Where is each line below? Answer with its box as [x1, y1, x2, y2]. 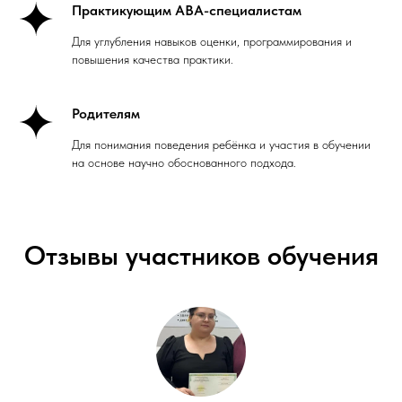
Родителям [72, 104, 140, 122]
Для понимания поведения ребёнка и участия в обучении [72, 136, 371, 152]
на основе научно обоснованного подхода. [72, 154, 296, 170]
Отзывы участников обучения [23, 238, 379, 271]
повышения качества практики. [72, 51, 233, 66]
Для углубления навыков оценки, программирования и [72, 33, 352, 48]
